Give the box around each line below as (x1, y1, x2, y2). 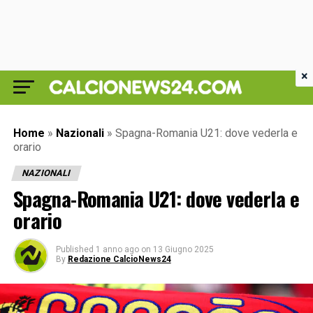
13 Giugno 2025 (152, 245, 214, 254)
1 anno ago (95, 245, 139, 254)
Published (55, 245, 94, 254)
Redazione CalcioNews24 (67, 254, 171, 264)
